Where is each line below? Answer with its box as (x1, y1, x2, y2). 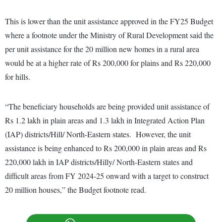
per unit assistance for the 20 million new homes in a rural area (5, 44, 199, 55)
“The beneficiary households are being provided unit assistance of (5, 101, 210, 112)
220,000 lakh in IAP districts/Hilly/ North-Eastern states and (5, 157, 193, 167)
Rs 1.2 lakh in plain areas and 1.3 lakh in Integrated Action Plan (5, 115, 205, 126)
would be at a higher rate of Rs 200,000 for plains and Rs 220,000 (5, 57, 211, 68)
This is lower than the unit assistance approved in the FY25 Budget (5, 16, 213, 27)
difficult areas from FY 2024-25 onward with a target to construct (5, 170, 209, 181)
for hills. (5, 71, 30, 82)
